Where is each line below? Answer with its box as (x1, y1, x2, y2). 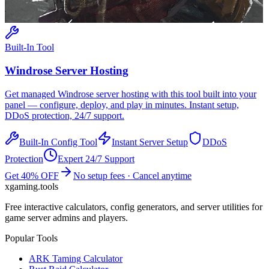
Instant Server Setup (112, 136, 188, 147)
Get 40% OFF (5, 170, 59, 181)
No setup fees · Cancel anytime (73, 170, 192, 181)
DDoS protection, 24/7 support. (5, 110, 124, 121)
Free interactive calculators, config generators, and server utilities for (5, 201, 262, 212)
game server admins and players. (5, 212, 128, 223)
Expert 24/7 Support (58, 153, 134, 164)
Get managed (5, 88, 58, 99)
